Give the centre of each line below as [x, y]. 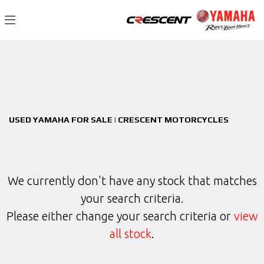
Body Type [48, 93]
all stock [131, 234]
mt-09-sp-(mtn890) [64, 65]
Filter [226, 62]
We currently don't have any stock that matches [132, 181]
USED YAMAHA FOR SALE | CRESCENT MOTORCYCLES [119, 120]
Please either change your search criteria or [120, 216]
